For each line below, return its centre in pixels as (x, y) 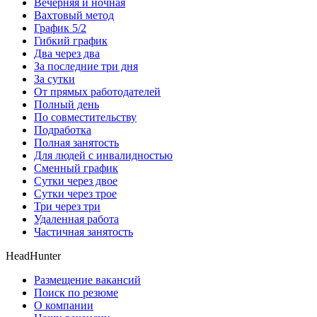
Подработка (63, 129)
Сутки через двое (76, 180)
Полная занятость (76, 142)
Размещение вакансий (87, 279)
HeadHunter (33, 255)
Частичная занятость (83, 231)
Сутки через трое (75, 193)
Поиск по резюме (76, 292)
